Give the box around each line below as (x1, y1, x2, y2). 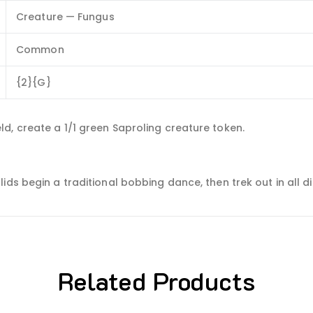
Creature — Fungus (16, 10, 115, 24)
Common (16, 43, 64, 57)
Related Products (57, 264, 256, 297)
